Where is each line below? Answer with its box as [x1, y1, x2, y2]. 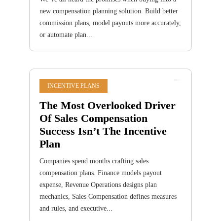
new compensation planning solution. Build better [39, 7, 178, 15]
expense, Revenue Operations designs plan [39, 181, 157, 188]
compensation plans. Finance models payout [39, 169, 162, 177]
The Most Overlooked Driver [39, 99, 176, 111]
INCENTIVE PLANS [47, 82, 100, 89]
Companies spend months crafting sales [39, 157, 148, 165]
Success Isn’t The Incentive [39, 125, 167, 137]
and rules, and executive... [39, 205, 112, 212]
